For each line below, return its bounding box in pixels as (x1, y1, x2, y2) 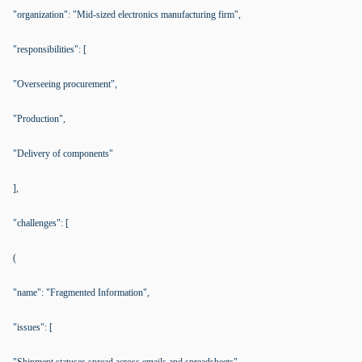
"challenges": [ (13, 217, 69, 229)
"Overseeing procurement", (13, 78, 117, 90)
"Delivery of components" (13, 148, 113, 159)
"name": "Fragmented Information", (13, 287, 149, 298)
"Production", (13, 113, 65, 124)
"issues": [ (13, 322, 53, 333)
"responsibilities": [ (13, 44, 86, 55)
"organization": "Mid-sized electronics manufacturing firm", (13, 9, 241, 20)
